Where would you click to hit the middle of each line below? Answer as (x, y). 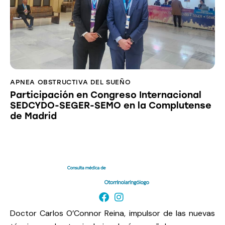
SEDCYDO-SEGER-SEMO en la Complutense (111, 106)
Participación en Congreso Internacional (106, 95)
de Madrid (33, 116)
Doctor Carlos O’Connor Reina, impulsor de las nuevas (113, 213)
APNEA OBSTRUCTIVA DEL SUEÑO (71, 82)
